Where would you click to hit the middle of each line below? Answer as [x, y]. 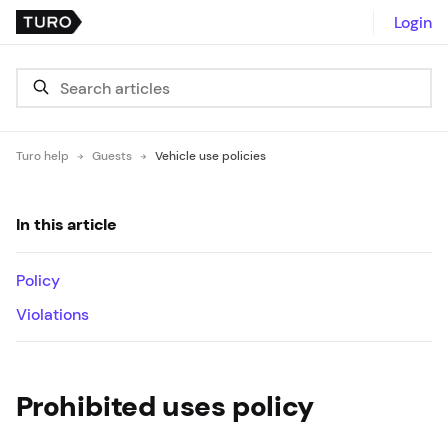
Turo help [42, 156]
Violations [52, 314]
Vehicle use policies [210, 156]
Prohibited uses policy [165, 406]
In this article [66, 224]
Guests [112, 156]
